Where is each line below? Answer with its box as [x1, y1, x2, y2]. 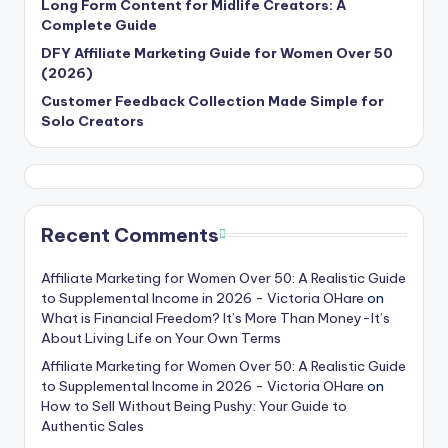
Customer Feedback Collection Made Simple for [41, 92, 384, 111]
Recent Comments [41, 223, 219, 248]
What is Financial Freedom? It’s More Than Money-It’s [41, 309, 390, 328]
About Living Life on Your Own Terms [41, 329, 281, 348]
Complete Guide [41, 16, 157, 35]
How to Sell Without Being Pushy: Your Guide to [41, 397, 347, 416]
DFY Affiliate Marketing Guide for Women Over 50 [41, 44, 393, 63]
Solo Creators [41, 112, 144, 131]
